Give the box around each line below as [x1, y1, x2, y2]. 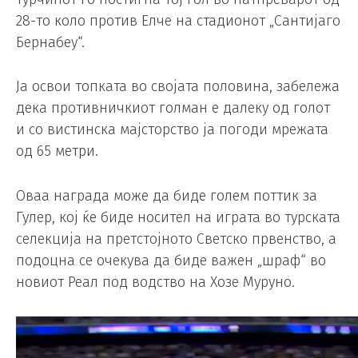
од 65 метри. [16, 142, 98, 161]
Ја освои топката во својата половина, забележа [16, 78, 340, 96]
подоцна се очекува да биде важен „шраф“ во [16, 252, 326, 270]
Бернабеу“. [16, 33, 85, 51]
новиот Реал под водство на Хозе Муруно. [16, 273, 295, 292]
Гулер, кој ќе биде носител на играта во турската [16, 209, 340, 227]
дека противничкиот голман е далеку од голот [16, 99, 330, 117]
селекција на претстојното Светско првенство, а [16, 230, 336, 249]
